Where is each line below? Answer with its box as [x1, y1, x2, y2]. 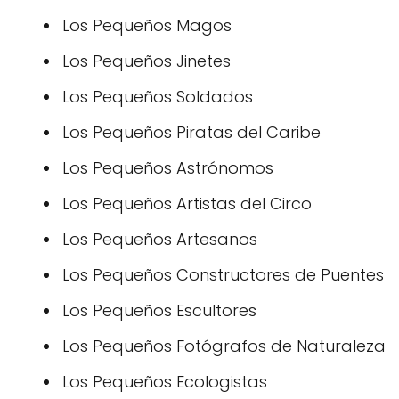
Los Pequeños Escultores [62, 299, 256, 322]
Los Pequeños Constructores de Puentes [62, 264, 384, 286]
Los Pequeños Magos [62, 14, 232, 37]
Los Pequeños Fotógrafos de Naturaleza [62, 335, 386, 357]
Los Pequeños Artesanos [62, 228, 257, 250]
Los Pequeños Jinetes [62, 50, 231, 72]
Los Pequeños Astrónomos [62, 157, 273, 179]
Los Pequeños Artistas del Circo [62, 192, 312, 215]
